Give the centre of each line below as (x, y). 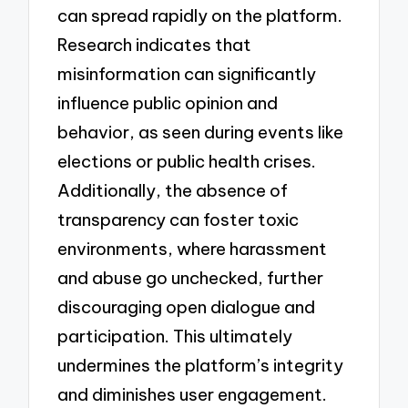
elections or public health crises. (187, 162)
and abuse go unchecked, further (191, 278)
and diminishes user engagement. (193, 395)
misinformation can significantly (187, 74)
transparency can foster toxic (178, 220)
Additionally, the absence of (173, 191)
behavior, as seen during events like (201, 133)
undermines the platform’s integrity (201, 366)
